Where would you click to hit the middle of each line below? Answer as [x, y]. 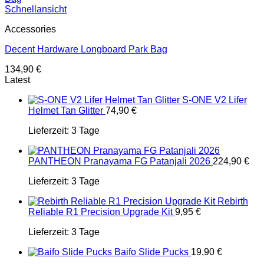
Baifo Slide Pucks [151, 252]
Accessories [30, 29]
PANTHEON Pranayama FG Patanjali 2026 [119, 161]
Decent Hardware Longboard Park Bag [86, 49]
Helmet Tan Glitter [66, 110]
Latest [17, 80]
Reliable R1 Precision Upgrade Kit [100, 212]
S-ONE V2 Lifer [214, 100]
